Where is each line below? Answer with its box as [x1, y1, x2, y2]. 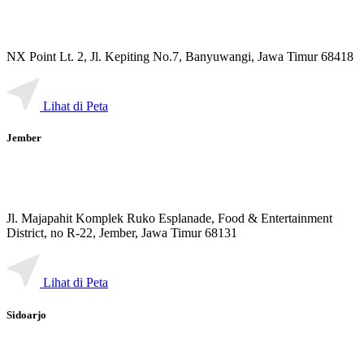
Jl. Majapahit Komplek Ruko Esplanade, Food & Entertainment [6, 211, 332, 226]
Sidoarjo [6, 308, 46, 321]
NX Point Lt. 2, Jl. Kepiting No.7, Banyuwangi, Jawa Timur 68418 [6, 50, 353, 64]
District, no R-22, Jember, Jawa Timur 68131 [6, 226, 237, 240]
